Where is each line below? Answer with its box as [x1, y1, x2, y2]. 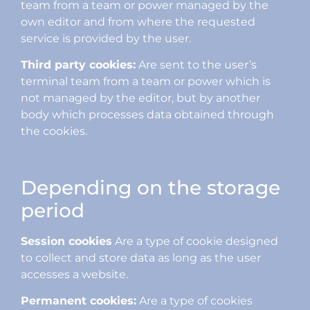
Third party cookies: [21, 58, 136, 72]
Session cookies [21, 235, 112, 248]
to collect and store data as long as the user [21, 251, 261, 265]
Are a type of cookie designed [112, 235, 278, 248]
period [21, 199, 84, 223]
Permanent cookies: [21, 294, 136, 308]
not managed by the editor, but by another [21, 91, 260, 105]
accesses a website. [21, 268, 128, 282]
